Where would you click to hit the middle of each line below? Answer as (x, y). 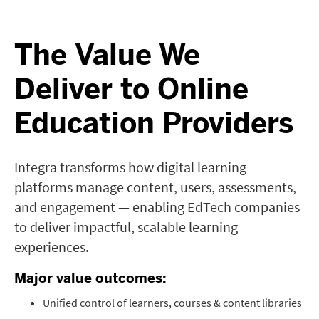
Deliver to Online (131, 89)
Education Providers (154, 123)
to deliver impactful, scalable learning (126, 227)
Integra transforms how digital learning (130, 167)
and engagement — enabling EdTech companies (157, 207)
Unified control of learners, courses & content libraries (172, 303)
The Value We (107, 55)
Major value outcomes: (90, 278)
